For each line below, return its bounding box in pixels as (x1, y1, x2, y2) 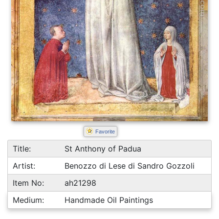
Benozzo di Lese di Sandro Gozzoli (65, 161, 195, 171)
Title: (13, 144, 31, 153)
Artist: (13, 161, 35, 171)
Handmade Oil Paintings (65, 195, 153, 205)
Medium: (13, 195, 44, 205)
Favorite (95, 129, 115, 134)
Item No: (13, 178, 44, 188)
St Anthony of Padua (65, 144, 142, 153)
